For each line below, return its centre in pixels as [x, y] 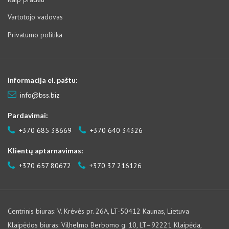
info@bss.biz [40, 95]
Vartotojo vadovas [35, 17]
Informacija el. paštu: [43, 80]
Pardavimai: [28, 116]
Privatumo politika [35, 35]
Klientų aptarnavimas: [45, 151]
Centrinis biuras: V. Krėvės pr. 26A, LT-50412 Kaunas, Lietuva [98, 211]
